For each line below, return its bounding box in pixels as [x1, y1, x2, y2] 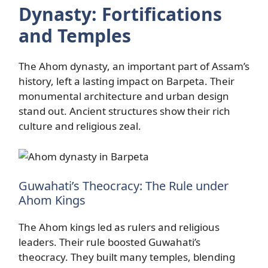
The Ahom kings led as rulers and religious [19, 220, 220, 234]
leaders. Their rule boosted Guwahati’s [19, 235, 200, 249]
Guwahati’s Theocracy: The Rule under [19, 178, 229, 194]
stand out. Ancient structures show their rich [19, 104, 230, 118]
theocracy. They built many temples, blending [19, 250, 235, 264]
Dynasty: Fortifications [19, 2, 222, 26]
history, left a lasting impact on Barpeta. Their [19, 74, 234, 88]
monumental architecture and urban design [19, 89, 229, 103]
